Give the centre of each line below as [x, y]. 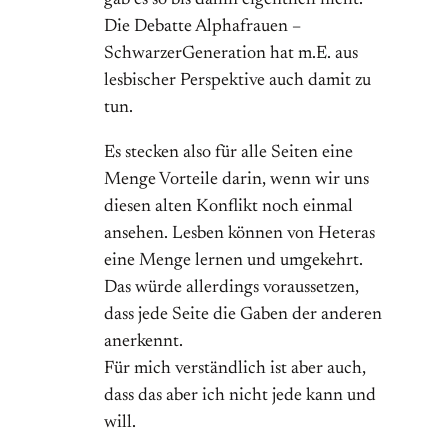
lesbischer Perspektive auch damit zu [237, 81]
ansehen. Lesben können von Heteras [239, 234]
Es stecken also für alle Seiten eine [228, 153]
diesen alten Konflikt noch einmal [228, 207]
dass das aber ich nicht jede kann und [240, 396]
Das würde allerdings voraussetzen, [231, 288]
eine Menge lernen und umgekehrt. [233, 261]
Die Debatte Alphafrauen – [202, 27]
